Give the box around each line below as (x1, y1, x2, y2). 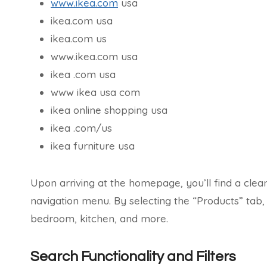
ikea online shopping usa (51, 103, 167, 116)
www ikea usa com (51, 85, 140, 98)
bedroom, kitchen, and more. (30, 212, 168, 225)
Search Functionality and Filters (30, 249, 236, 264)
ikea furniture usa (51, 139, 135, 152)
